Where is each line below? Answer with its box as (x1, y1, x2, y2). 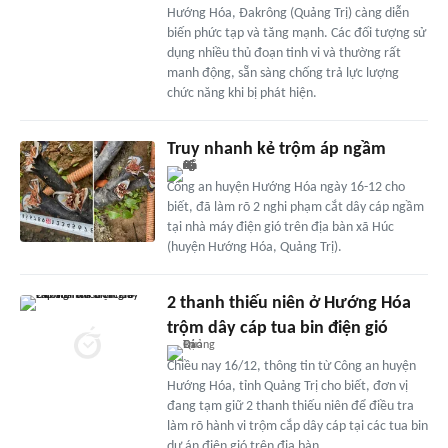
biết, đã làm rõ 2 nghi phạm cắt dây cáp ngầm (166, 200, 424, 216)
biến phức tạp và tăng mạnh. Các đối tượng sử (166, 26, 426, 42)
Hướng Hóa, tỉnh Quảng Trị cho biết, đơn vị (166, 379, 408, 395)
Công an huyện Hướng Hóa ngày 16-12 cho (166, 180, 405, 196)
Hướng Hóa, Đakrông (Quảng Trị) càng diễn (166, 6, 409, 22)
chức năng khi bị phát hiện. (166, 86, 317, 102)
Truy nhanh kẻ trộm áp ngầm (166, 140, 386, 160)
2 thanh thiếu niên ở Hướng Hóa (166, 294, 411, 314)
